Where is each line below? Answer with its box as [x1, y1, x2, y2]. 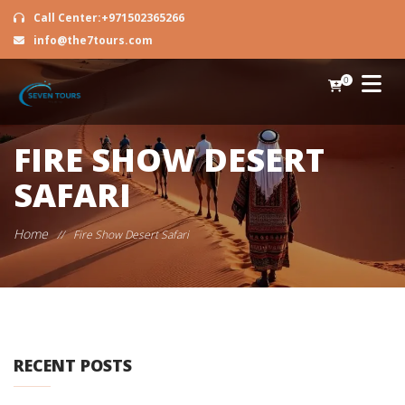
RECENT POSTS [14, 354, 132, 376]
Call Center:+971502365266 [31, 10, 184, 25]
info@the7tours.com [31, 33, 153, 48]
